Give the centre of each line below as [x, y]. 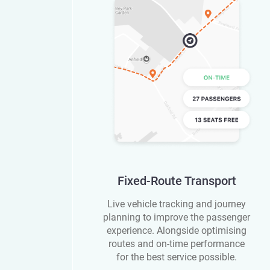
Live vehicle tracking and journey [177, 204]
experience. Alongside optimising [177, 231]
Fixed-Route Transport [177, 181]
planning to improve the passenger [177, 218]
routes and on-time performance [177, 244]
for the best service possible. [177, 257]
